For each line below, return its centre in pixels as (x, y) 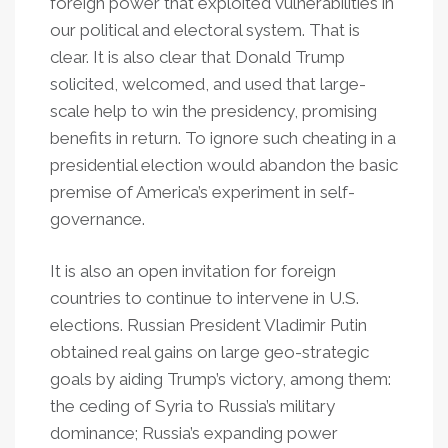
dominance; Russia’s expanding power (194, 433)
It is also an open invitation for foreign (193, 271)
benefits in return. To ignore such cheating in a (223, 138)
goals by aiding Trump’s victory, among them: (220, 379)
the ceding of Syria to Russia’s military (192, 406)
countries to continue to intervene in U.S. (204, 298)
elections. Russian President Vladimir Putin (208, 325)
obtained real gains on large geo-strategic (209, 352)
